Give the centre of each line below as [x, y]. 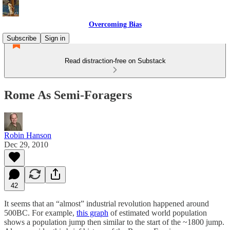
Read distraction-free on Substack [115, 61]
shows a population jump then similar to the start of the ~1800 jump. [114, 222]
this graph [92, 213]
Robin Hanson [28, 135]
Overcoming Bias [115, 24]
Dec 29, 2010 [26, 144]
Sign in [55, 38]
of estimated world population [158, 213]
